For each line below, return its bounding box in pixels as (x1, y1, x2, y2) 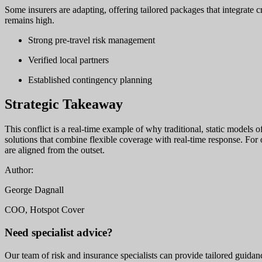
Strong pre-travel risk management (28, 35, 155, 45)
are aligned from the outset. (5, 145, 105, 156)
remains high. (5, 15, 54, 25)
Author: (5, 165, 33, 175)
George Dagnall (5, 185, 64, 195)
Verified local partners (28, 54, 109, 65)
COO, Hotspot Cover (5, 205, 84, 215)
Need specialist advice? (5, 226, 113, 239)
